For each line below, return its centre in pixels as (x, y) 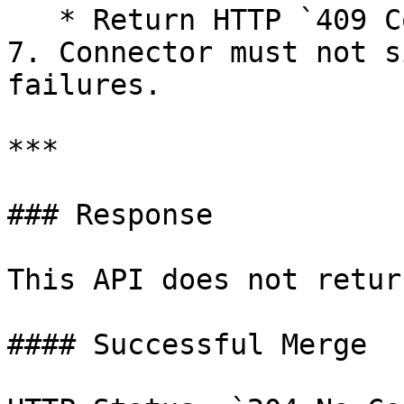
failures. (84, 85)
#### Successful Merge (187, 344)
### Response (110, 215)
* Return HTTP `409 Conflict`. (33, 20)
